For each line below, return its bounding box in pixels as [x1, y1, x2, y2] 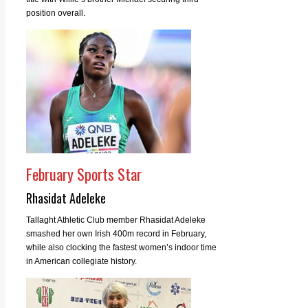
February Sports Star [26, 162, 142, 185]
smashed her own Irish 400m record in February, [26, 228, 206, 239]
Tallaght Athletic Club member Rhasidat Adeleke [26, 214, 206, 225]
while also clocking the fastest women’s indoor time [26, 242, 217, 252]
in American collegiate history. [26, 256, 137, 266]
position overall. [26, 8, 85, 18]
